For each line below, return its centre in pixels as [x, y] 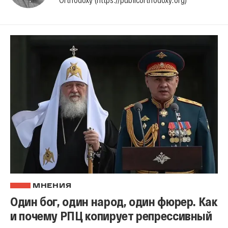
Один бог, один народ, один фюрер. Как [114, 201]
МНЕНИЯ [52, 186]
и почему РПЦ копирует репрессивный [111, 215]
